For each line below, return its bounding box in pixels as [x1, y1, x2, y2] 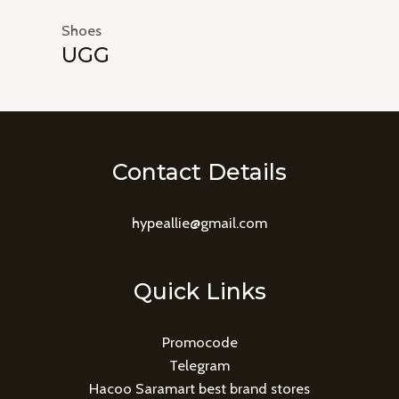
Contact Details [112, 159, 287, 186]
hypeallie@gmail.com [132, 214, 267, 232]
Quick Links [133, 278, 266, 305]
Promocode [161, 333, 238, 352]
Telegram [169, 356, 230, 375]
